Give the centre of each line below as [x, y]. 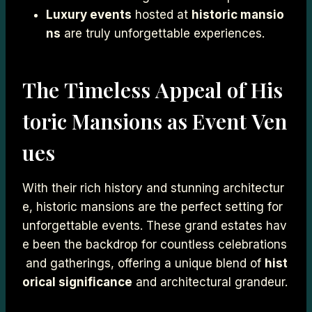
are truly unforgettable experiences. [163, 33]
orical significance [77, 282]
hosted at [162, 14]
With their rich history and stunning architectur [153, 188]
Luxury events [89, 14]
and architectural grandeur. [210, 282]
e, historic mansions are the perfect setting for [154, 206]
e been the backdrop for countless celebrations [155, 244]
